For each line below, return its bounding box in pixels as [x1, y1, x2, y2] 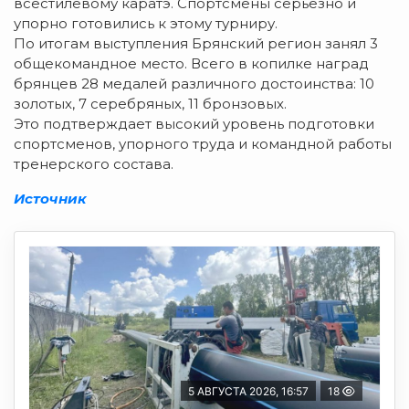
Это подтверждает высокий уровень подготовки [14, 114, 374, 132]
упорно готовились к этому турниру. [14, 14, 278, 32]
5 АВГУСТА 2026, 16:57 [188, 383, 309, 398]
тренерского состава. [14, 154, 173, 173]
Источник [14, 189, 87, 207]
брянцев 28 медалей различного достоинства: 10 [14, 74, 374, 92]
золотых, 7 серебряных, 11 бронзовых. [14, 94, 287, 112]
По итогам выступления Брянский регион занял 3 [14, 34, 378, 52]
